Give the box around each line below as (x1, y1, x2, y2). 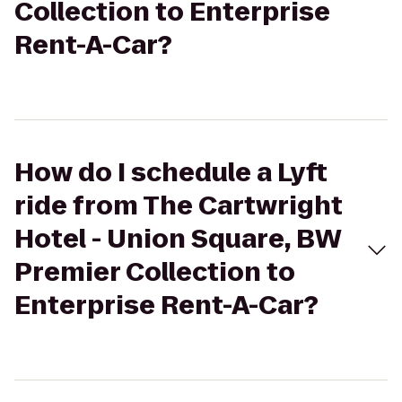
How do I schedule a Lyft (14, 155, 328, 190)
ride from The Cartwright (14, 188, 343, 223)
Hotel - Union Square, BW (14, 222, 342, 257)
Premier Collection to (14, 255, 295, 290)
